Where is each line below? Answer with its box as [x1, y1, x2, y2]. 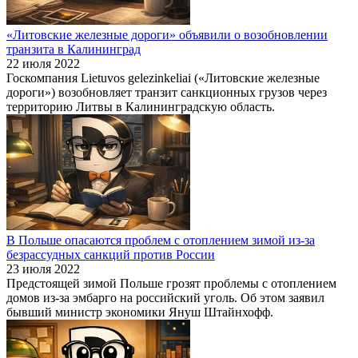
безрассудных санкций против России [6, 247, 215, 261]
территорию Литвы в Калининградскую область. [6, 99, 275, 113]
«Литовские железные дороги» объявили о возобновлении [6, 27, 328, 42]
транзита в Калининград [6, 42, 141, 56]
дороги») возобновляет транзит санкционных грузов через [6, 85, 327, 99]
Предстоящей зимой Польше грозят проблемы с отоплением [6, 276, 336, 290]
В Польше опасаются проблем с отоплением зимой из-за [6, 233, 315, 247]
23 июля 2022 [6, 261, 80, 276]
